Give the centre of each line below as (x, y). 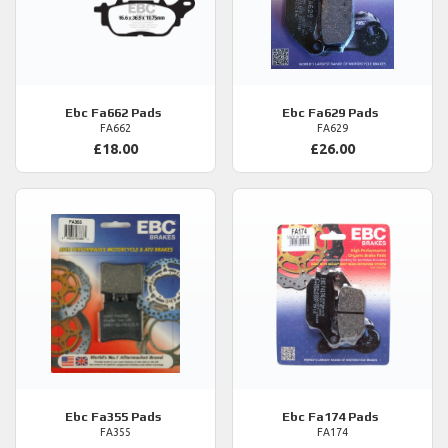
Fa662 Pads (146, 113)
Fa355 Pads (146, 417)
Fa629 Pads (363, 113)
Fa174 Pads (363, 417)
